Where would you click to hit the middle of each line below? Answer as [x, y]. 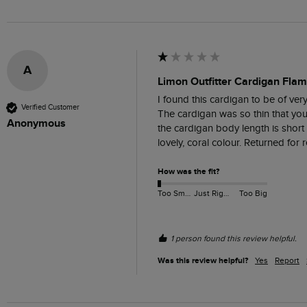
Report [287, 260]
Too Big [253, 194]
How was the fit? [188, 171]
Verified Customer [50, 108]
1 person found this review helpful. [234, 238]
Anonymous [36, 123]
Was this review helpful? [203, 260]
